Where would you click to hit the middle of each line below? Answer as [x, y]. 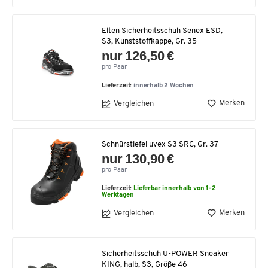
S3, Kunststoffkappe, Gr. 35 [149, 41]
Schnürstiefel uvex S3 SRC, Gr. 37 [160, 144]
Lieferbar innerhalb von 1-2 [175, 188]
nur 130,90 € [138, 159]
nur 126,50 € [138, 56]
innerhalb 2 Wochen [164, 86]
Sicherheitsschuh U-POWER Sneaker [165, 254]
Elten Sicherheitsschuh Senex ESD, [162, 31]
